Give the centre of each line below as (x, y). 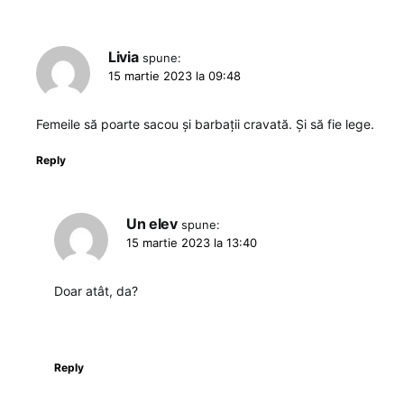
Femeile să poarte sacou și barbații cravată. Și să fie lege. (205, 124)
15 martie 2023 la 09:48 (174, 75)
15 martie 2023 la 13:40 (192, 242)
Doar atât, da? (96, 290)
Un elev (152, 223)
